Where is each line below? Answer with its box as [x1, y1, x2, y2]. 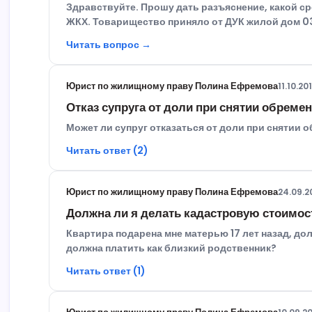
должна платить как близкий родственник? [66, 241, 277, 256]
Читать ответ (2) [66, 143, 149, 158]
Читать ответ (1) [66, 264, 146, 279]
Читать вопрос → [66, 38, 152, 52]
